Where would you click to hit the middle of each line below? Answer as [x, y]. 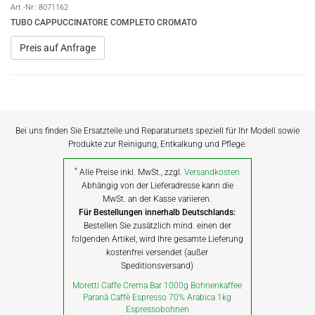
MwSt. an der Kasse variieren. [157, 199]
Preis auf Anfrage [58, 48]
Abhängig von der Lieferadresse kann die [157, 186]
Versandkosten [212, 172]
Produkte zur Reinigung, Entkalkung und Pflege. [157, 144]
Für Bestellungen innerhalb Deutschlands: [157, 212]
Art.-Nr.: [25, 7]
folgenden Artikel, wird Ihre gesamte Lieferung [157, 239]
